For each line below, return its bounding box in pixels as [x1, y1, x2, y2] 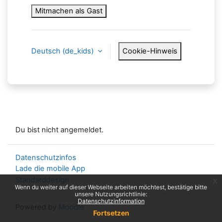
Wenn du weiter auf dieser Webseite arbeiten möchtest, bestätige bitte [15, 183, 207, 191]
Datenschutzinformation [77, 197, 145, 205]
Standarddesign [15, 175, 69, 184]
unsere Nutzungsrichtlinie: [75, 190, 147, 198]
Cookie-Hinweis [122, 46, 177, 55]
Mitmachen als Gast [35, 6, 103, 15]
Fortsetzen [93, 209, 129, 217]
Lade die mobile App [15, 164, 85, 173]
